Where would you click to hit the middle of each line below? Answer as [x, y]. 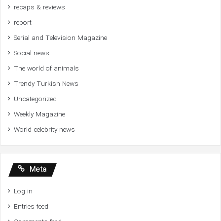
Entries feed [31, 207]
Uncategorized [35, 100]
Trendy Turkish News [46, 84]
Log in [23, 192]
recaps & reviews [39, 8]
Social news [32, 54]
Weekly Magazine [39, 115]
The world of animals [46, 69]
